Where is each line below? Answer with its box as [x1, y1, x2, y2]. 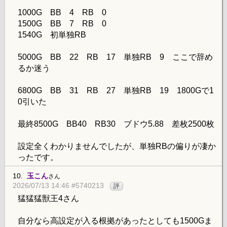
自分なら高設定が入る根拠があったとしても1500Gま [18, 216, 212, 225]
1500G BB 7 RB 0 [18, 19, 106, 28]
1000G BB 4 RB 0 [18, 8, 106, 17]
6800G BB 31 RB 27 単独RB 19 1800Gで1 [18, 86, 214, 95]
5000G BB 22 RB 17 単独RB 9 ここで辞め [18, 53, 213, 62]
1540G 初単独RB [18, 30, 86, 40]
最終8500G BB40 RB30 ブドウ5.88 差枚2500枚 [18, 120, 214, 129]
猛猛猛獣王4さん [18, 194, 79, 203]
